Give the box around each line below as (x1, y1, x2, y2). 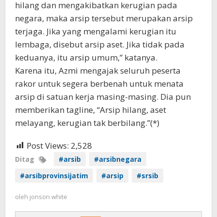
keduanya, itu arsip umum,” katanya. (15, 52, 157, 63)
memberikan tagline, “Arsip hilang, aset (15, 104, 166, 115)
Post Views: (27, 140, 69, 151)
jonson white (30, 192, 67, 201)
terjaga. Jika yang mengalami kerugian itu (15, 26, 176, 37)
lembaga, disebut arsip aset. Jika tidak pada (15, 39, 185, 50)
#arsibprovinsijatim (20, 171, 88, 180)
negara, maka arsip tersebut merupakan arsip (15, 13, 193, 24)
